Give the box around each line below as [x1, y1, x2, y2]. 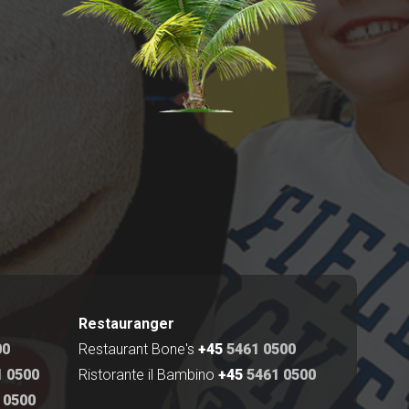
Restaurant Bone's [79, 340, 194, 358]
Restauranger [79, 314, 174, 332]
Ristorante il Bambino [79, 365, 215, 383]
